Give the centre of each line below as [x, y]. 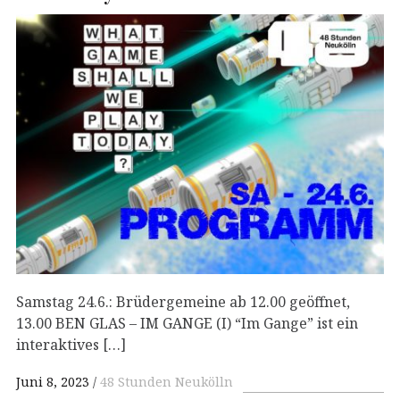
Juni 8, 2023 [53, 382]
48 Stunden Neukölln [167, 382]
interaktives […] [71, 344]
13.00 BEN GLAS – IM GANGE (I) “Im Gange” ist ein [187, 323]
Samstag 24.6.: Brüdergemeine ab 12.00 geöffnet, [183, 301]
